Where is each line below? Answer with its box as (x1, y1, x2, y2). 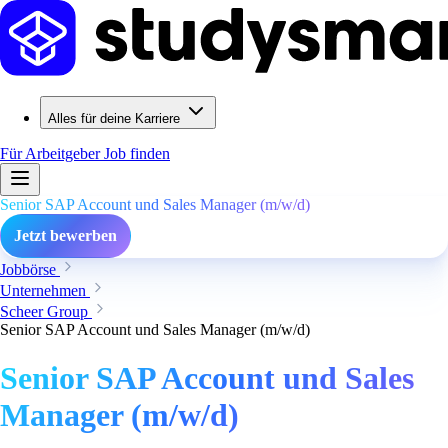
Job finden (104, 145, 170, 162)
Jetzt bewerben (14, 227, 117, 244)
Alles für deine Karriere (48, 111, 180, 126)
